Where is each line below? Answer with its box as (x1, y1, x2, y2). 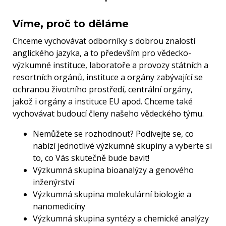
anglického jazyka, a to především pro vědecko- (13, 47, 191, 59)
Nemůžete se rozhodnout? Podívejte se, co (33, 128, 194, 140)
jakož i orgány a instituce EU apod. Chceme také (13, 96, 193, 107)
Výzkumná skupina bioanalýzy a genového (33, 164, 194, 176)
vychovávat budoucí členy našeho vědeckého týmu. (13, 108, 204, 120)
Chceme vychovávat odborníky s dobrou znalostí (13, 35, 195, 47)
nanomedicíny (33, 201, 85, 212)
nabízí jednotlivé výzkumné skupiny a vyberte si (33, 140, 212, 152)
